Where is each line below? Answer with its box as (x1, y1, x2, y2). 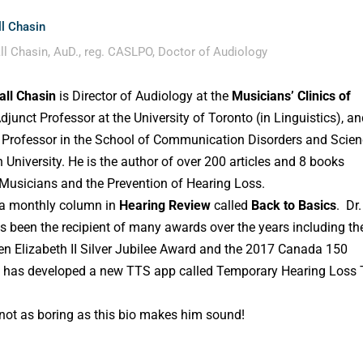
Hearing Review (119, 197, 211, 213)
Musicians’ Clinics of (232, 88, 352, 104)
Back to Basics (251, 197, 337, 213)
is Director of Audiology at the (56, 88, 233, 104)
